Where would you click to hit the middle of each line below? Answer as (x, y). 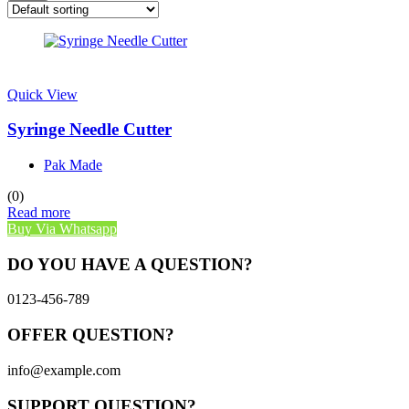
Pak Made (73, 165)
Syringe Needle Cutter (89, 130)
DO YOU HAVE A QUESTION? (130, 264)
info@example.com (64, 370)
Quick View (42, 94)
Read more (39, 212)
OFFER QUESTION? (91, 335)
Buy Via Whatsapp (62, 229)
